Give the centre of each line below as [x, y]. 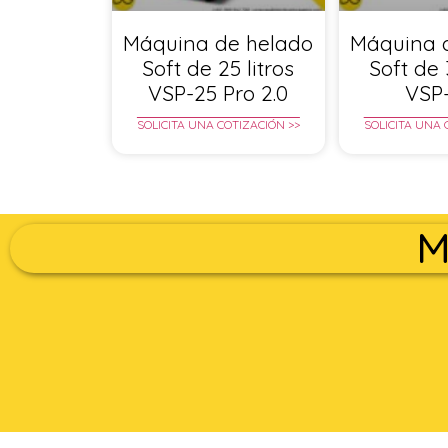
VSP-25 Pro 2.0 [218, 93]
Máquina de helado [218, 43]
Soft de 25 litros [218, 68]
